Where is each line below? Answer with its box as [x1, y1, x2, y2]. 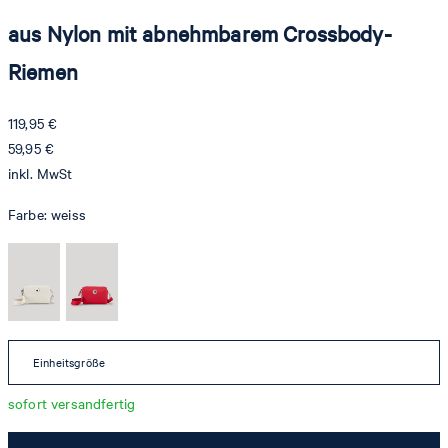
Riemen [8, 56, 78, 86]
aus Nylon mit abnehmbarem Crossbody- [8, 18, 392, 48]
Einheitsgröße [33, 354, 106, 370]
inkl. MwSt [8, 163, 73, 183]
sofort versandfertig [8, 393, 136, 413]
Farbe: [8, 204, 52, 224]
